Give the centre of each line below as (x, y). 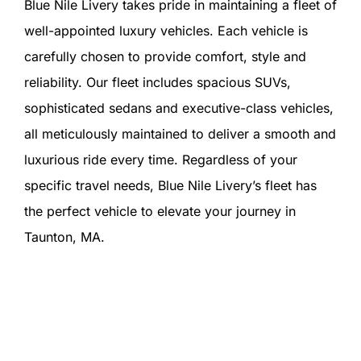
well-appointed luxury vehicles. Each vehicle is (166, 30)
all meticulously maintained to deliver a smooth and (180, 133)
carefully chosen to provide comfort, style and (165, 56)
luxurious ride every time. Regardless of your (160, 159)
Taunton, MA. (64, 237)
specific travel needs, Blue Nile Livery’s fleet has (170, 185)
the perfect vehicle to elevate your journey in (160, 211)
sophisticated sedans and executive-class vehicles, (178, 108)
